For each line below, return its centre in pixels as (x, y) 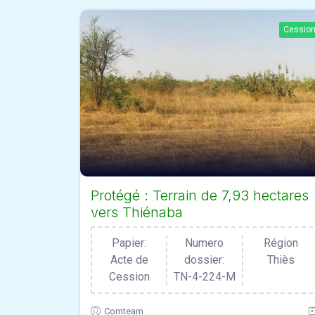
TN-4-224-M (204, 277)
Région (281, 243)
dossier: (205, 260)
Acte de (129, 260)
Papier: (129, 243)
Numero (205, 243)
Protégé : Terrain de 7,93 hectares (200, 196)
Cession (129, 277)
